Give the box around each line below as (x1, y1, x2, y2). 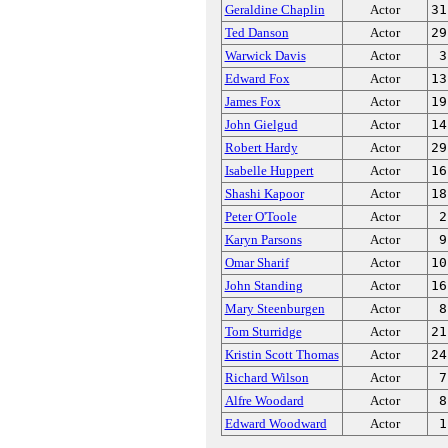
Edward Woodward (224, 416, 327, 431)
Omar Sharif (224, 255, 289, 270)
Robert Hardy (224, 140, 298, 155)
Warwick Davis (224, 48, 306, 63)
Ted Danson (224, 25, 289, 40)
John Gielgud (224, 117, 298, 132)
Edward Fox (224, 71, 290, 86)
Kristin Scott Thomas (224, 347, 339, 362)
